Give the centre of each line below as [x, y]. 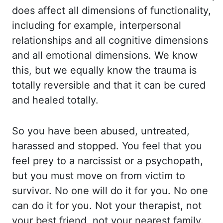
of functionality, [174, 10]
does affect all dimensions [75, 10]
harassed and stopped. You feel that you [107, 146]
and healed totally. [55, 100]
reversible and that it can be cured [125, 85]
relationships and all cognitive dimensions [110, 40]
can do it [34, 206]
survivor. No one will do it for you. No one [110, 191]
